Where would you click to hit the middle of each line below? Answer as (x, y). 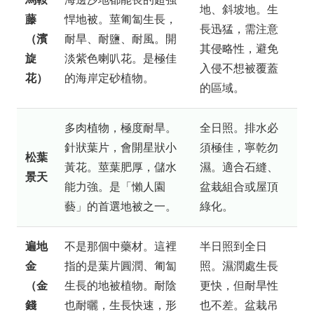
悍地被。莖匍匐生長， (121, 19)
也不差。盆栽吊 (239, 305)
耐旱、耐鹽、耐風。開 (121, 39)
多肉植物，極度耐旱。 (121, 128)
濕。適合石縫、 (239, 167)
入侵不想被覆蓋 (239, 68)
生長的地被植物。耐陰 (121, 285)
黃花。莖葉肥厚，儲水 (121, 167)
